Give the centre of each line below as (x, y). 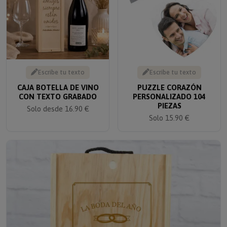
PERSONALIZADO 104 (169, 90)
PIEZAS (169, 99)
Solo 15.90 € (169, 111)
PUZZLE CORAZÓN (169, 81)
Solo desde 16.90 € (58, 102)
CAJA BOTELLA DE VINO (58, 81)
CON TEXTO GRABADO (58, 90)
